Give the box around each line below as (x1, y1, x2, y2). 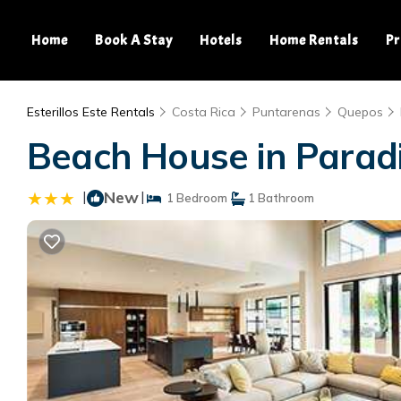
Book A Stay (95, 31, 173, 49)
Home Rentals (269, 31, 359, 49)
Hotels (200, 31, 243, 49)
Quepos (337, 104, 383, 120)
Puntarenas (252, 104, 320, 120)
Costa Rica (172, 104, 235, 120)
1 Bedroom (161, 191, 227, 205)
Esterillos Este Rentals (27, 104, 158, 120)
